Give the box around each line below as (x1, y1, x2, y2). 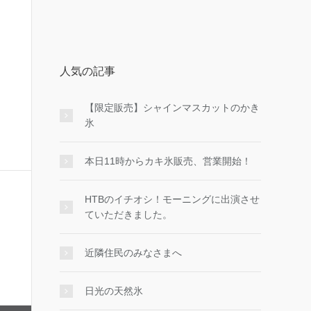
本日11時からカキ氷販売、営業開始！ (85, 155, 251, 167)
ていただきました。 (85, 209, 172, 220)
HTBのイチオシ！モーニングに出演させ (85, 194, 260, 205)
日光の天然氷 (85, 285, 143, 296)
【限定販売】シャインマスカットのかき (85, 102, 260, 113)
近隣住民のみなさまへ (85, 247, 182, 258)
